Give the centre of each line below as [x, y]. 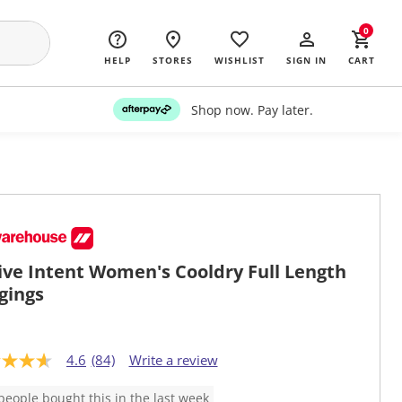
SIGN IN [306, 60]
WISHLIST [240, 60]
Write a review [173, 360]
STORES [173, 60]
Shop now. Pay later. [252, 109]
